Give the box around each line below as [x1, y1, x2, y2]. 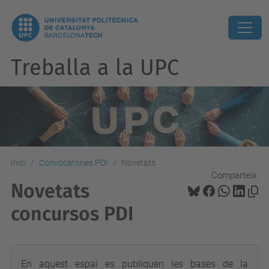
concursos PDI [11, 202, 133, 225]
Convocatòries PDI [39, 158, 108, 168]
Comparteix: [211, 169, 258, 181]
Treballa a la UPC [11, 55, 179, 81]
